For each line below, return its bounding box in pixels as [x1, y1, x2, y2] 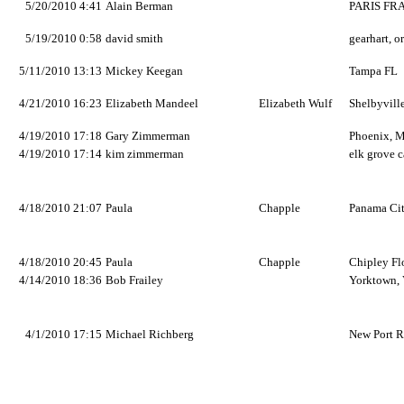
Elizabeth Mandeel [106, 96, 198, 110]
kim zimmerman [106, 147, 184, 161]
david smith [106, 32, 163, 45]
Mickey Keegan [106, 64, 183, 78]
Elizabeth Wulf [259, 96, 332, 110]
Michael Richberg [106, 327, 194, 341]
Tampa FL [349, 64, 398, 78]
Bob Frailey [106, 273, 163, 287]
